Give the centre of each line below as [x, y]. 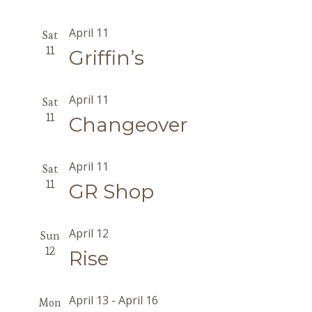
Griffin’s [106, 58]
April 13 [88, 300]
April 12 [88, 233]
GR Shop [111, 192]
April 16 [138, 300]
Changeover [128, 125]
